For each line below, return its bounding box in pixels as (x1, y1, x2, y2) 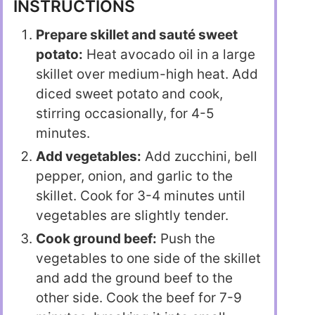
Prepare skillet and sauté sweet (36, 26, 238, 43)
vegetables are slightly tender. (36, 207, 229, 224)
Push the (157, 230, 215, 247)
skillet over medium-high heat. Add (36, 65, 258, 82)
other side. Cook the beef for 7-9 (36, 289, 242, 306)
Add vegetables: (36, 148, 141, 165)
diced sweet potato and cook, (36, 85, 223, 102)
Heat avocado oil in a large (83, 46, 255, 63)
